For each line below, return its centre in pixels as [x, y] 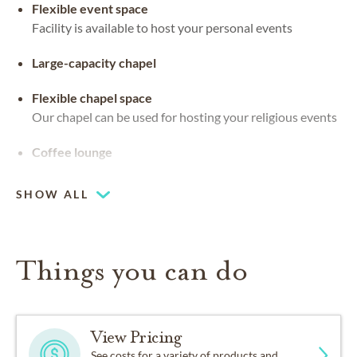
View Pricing [136, 337]
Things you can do [132, 271]
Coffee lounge [72, 152]
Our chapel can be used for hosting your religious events [184, 117]
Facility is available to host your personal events [162, 28]
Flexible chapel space [92, 98]
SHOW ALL [53, 194]
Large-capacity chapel [94, 63]
